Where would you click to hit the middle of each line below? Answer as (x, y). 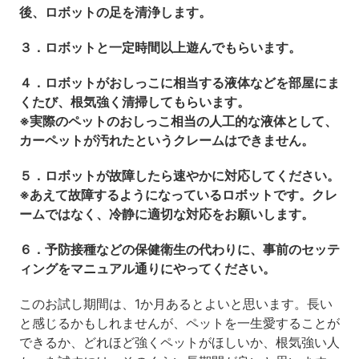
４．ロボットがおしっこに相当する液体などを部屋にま (179, 83)
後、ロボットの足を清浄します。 (115, 12)
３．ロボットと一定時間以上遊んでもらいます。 (160, 48)
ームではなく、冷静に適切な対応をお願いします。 (166, 214)
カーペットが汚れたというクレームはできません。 (166, 141)
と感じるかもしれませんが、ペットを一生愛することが (179, 323)
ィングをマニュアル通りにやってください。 (147, 269)
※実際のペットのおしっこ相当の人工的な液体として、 (178, 121)
